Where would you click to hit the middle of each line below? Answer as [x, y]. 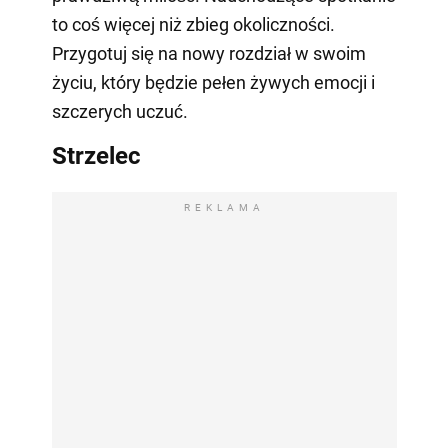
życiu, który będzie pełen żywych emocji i [213, 82]
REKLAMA [224, 207]
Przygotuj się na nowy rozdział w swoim [208, 53]
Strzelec [96, 155]
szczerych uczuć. [119, 111]
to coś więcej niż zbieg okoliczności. [193, 24]
